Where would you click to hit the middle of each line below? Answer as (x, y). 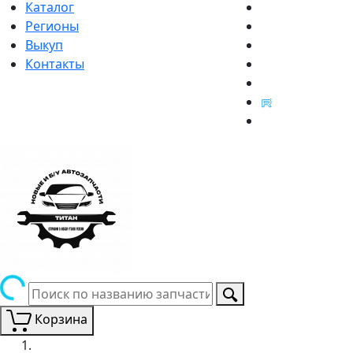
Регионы (52, 26)
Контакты (55, 63)
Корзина (61, 319)
